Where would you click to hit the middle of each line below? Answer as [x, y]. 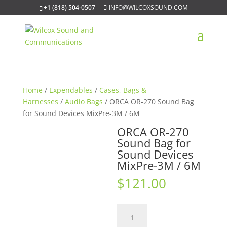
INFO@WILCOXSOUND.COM [148, 7]
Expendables [71, 90]
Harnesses [40, 102]
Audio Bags [84, 102]
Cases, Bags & [123, 90]
